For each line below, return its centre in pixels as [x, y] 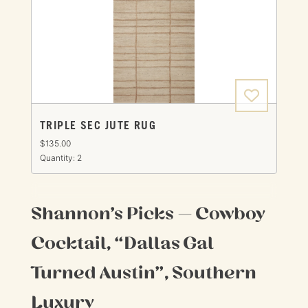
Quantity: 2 [60, 157]
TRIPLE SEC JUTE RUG [98, 126]
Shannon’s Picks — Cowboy [148, 213]
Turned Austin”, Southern [143, 272]
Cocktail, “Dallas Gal [122, 242]
